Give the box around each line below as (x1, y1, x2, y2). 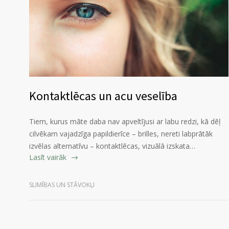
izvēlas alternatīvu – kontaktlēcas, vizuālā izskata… (29, 141, 195, 151)
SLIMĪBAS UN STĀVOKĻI (29, 180, 95, 190)
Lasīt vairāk (29, 152, 66, 163)
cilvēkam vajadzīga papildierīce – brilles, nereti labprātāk (29, 129, 213, 139)
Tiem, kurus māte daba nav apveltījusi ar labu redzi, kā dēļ (29, 117, 221, 127)
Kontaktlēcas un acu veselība (29, 88, 177, 104)
